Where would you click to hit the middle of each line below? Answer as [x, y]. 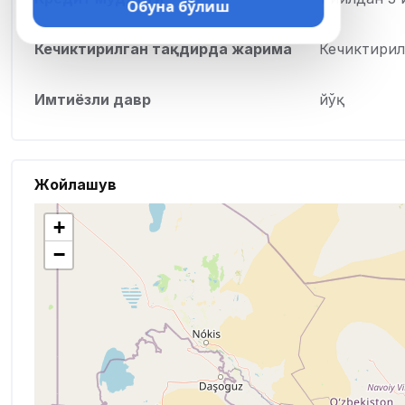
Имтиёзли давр [93, 100]
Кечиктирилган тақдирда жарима [163, 49]
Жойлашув [75, 185]
